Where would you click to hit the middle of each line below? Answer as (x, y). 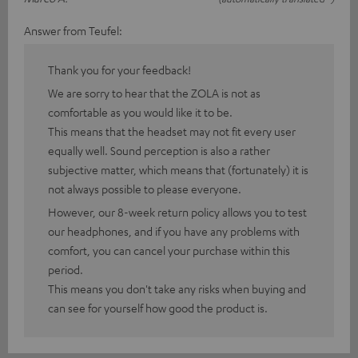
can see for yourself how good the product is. (158, 308)
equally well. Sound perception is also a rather (159, 151)
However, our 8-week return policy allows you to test (177, 212)
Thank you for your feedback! (119, 70)
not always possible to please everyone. (145, 189)
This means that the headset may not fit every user (172, 131)
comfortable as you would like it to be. (140, 112)
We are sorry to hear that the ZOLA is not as (154, 93)
